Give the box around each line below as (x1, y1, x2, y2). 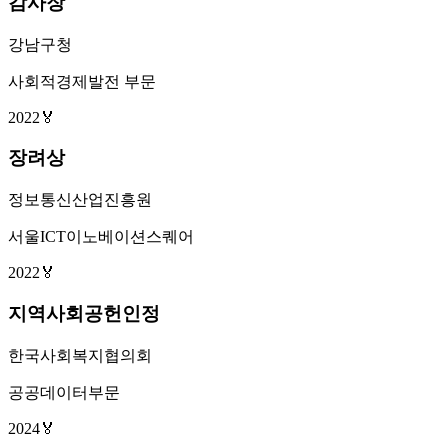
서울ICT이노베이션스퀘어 (8, 228, 194, 246)
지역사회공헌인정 (8, 302, 160, 324)
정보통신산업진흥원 (8, 191, 152, 209)
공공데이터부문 (8, 383, 120, 401)
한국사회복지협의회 (8, 346, 152, 364)
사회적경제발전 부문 (8, 72, 156, 90)
